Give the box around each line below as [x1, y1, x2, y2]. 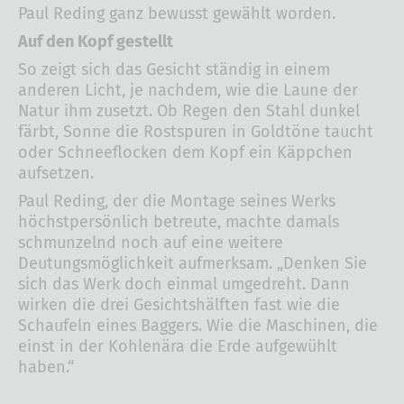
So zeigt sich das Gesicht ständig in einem [18, 59, 330, 79]
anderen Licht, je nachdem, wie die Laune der [18, 79, 358, 100]
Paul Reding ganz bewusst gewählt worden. [18, 3, 335, 23]
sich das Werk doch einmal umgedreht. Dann [18, 273, 350, 294]
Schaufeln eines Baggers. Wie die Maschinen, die [18, 315, 378, 335]
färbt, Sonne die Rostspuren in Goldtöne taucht [18, 121, 373, 142]
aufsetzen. [18, 162, 94, 183]
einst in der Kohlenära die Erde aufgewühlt [18, 335, 337, 356]
